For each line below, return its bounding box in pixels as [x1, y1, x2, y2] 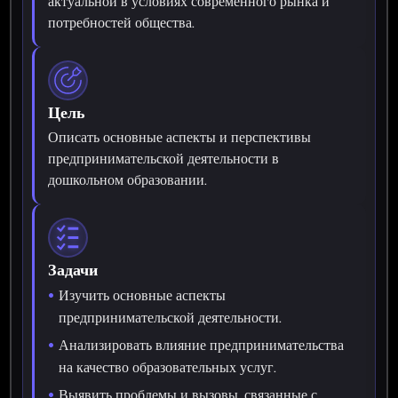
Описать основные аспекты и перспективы [48, 126, 312, 147]
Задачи [48, 258, 99, 281]
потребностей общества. [48, 12, 195, 33]
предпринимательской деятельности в [48, 147, 280, 169]
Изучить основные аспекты [59, 284, 227, 306]
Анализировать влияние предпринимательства [59, 334, 345, 355]
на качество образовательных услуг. [59, 356, 277, 378]
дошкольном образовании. [48, 169, 208, 190]
